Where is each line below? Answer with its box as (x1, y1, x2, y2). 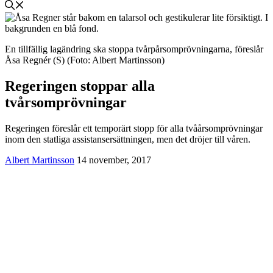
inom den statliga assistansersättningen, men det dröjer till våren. (5, 134, 250, 145)
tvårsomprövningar (5, 94, 127, 111)
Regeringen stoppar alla (5, 78, 155, 94)
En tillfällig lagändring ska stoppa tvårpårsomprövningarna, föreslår (5, 44, 263, 55)
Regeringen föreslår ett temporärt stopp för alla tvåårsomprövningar (5, 123, 263, 134)
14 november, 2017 (77, 155, 151, 166)
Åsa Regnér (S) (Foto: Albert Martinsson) (5, 55, 165, 66)
